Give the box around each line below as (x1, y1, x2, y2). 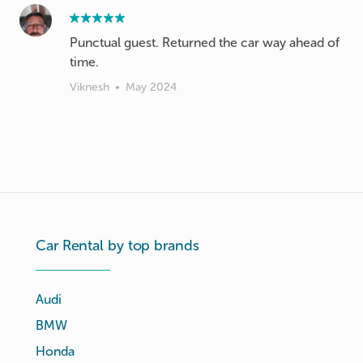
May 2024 (126, 80, 177, 94)
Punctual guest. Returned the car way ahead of (70, 35, 340, 50)
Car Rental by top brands (36, 237, 199, 254)
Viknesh (70, 80, 109, 94)
